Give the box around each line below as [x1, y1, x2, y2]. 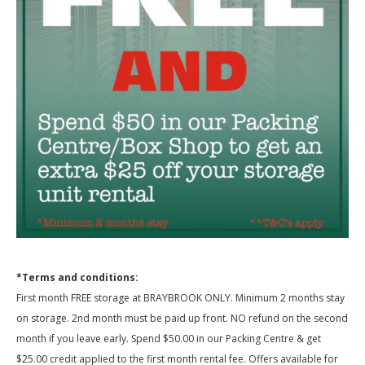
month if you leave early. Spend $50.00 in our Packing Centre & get [16, 331, 321, 345]
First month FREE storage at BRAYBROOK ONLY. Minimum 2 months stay [16, 290, 345, 305]
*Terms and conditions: [16, 270, 139, 284]
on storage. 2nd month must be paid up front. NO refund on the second [16, 310, 348, 325]
